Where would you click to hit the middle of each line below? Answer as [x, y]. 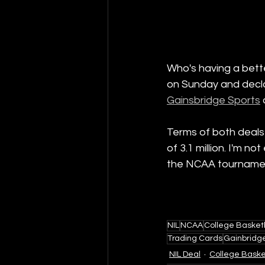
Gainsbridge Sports [214, 100]
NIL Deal [185, 255]
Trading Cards [195, 238]
